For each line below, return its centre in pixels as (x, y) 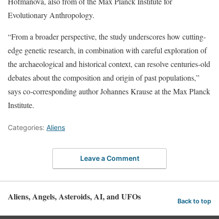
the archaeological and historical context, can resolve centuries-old (109, 64)
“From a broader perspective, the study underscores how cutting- (107, 36)
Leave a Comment (109, 158)
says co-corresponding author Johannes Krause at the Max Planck (109, 91)
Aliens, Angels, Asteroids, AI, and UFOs (74, 196)
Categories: (27, 127)
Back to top (194, 201)
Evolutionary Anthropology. (51, 15)
